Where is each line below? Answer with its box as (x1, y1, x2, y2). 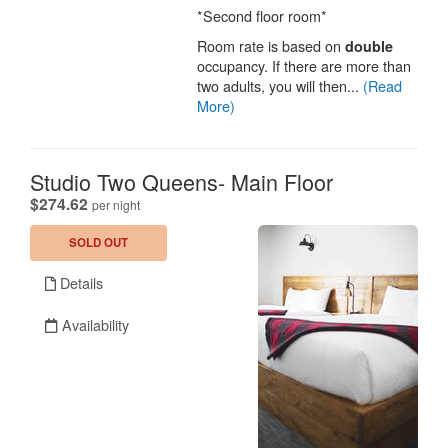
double (345, 35, 394, 56)
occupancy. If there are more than (197, 54, 412, 76)
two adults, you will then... (197, 74, 364, 96)
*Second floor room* (197, 4, 328, 26)
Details (56, 272, 103, 294)
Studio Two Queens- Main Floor (30, 166, 333, 198)
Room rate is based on (197, 34, 346, 56)
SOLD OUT (69, 234, 129, 252)
